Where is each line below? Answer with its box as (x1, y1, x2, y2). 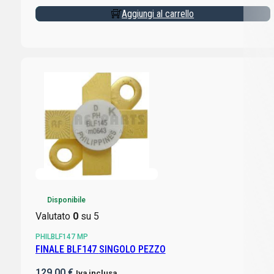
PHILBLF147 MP (35, 232, 88, 242)
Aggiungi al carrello (122, 7, 194, 20)
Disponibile (46, 196, 86, 205)
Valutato (35, 210, 73, 223)
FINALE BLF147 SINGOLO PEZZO (98, 243, 166, 256)
